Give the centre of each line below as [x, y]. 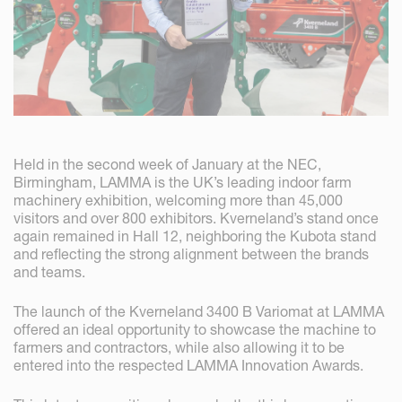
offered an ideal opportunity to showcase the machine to [195, 330]
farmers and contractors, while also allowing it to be [179, 348]
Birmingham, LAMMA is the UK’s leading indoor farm [183, 183]
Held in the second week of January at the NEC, [167, 165]
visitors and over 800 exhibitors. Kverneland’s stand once [196, 218]
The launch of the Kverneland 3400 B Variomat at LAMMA [199, 312]
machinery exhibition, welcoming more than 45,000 [178, 201]
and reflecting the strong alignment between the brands [191, 254]
